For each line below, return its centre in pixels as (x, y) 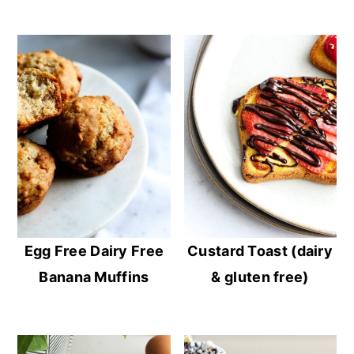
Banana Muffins (94, 277)
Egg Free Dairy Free (94, 251)
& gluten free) (260, 277)
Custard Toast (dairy (260, 251)
